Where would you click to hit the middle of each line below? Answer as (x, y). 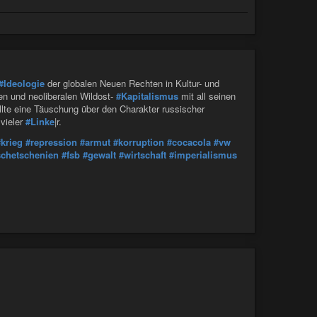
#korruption (139, 142)
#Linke (40, 122)
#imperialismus (203, 154)
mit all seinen (207, 96)
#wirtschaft (143, 154)
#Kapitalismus (147, 96)
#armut (95, 142)
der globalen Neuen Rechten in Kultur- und (132, 83)
